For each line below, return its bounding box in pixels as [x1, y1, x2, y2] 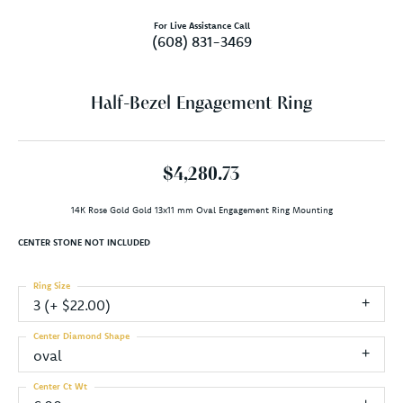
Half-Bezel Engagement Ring [91, 94, 312, 113]
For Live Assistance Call [153, 19, 250, 31]
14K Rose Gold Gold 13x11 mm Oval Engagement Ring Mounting [70, 203, 333, 216]
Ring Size [33, 279, 70, 291]
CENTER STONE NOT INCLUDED [18, 236, 150, 248]
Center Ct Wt [33, 380, 87, 392]
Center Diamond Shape [33, 329, 130, 342]
